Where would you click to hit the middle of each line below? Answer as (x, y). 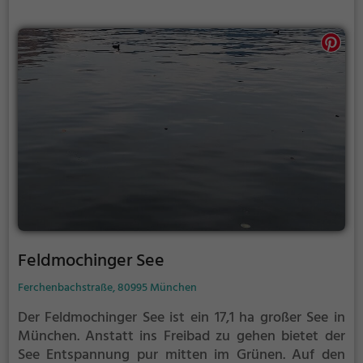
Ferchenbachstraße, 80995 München (107, 288)
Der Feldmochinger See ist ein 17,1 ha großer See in (181, 318)
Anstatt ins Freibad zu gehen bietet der (215, 336)
